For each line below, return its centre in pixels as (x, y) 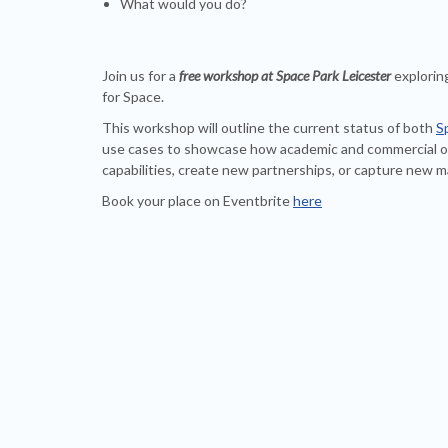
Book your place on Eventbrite (197, 200)
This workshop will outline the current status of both (269, 127)
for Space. (133, 96)
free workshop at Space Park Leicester (286, 75)
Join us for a (140, 75)
